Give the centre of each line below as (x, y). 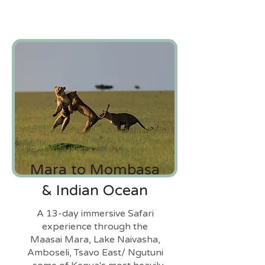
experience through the (95, 227)
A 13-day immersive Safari (95, 214)
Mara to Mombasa (95, 170)
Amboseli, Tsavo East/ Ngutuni (95, 253)
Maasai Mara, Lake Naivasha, (95, 240)
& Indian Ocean (95, 190)
